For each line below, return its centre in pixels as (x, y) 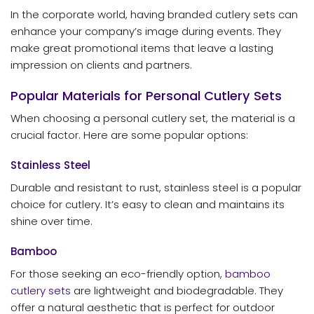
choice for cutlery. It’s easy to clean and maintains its (148, 204)
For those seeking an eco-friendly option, (118, 273)
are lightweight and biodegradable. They (177, 290)
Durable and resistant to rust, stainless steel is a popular (156, 187)
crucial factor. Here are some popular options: (129, 135)
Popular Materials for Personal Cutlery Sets (146, 95)
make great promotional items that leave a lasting (142, 48)
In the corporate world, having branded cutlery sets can (154, 15)
